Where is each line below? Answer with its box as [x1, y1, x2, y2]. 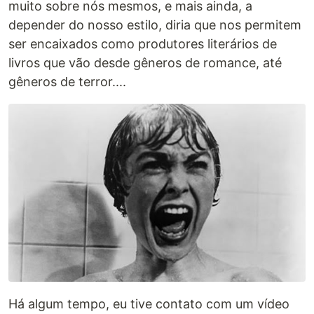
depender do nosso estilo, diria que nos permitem [8, 18, 301, 32]
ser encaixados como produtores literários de [8, 36, 277, 51]
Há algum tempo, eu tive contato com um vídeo [8, 296, 289, 312]
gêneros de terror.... [8, 74, 126, 89]
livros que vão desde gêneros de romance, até [8, 55, 282, 70]
